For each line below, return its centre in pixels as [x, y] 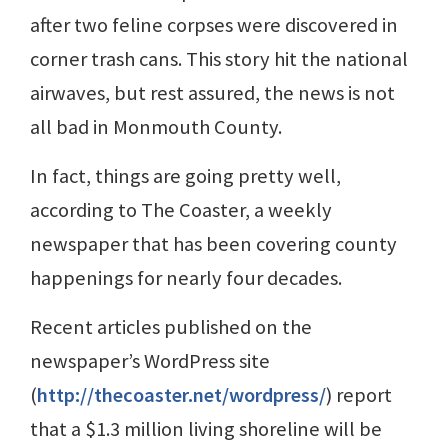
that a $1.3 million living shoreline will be [206, 428]
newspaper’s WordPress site [150, 360]
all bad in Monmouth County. [156, 126]
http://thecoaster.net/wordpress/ [181, 394]
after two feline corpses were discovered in [214, 24]
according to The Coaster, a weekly [181, 209]
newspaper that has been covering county [213, 243]
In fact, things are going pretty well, [185, 175]
